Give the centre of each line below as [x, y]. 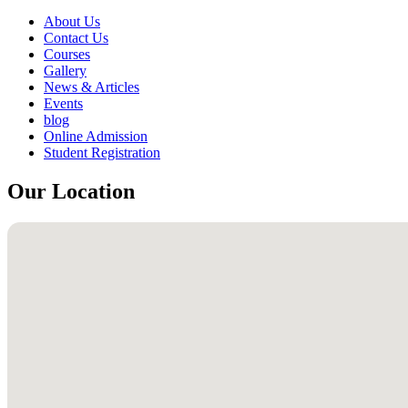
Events [63, 103]
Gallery [65, 70]
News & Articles [92, 87]
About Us [72, 21]
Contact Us [76, 37]
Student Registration [102, 152]
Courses [67, 54]
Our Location [71, 191]
